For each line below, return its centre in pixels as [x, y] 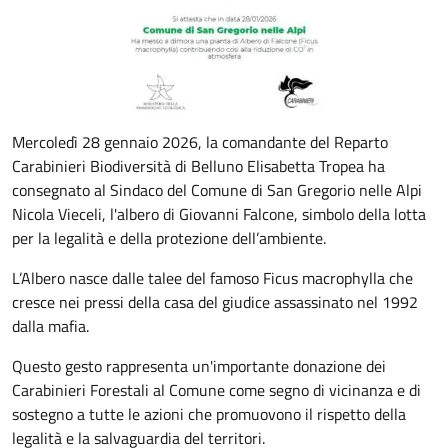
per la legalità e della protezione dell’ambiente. [169, 238]
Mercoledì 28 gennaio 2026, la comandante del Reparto [200, 142]
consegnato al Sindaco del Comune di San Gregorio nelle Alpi [217, 190]
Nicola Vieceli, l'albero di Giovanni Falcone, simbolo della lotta [219, 214]
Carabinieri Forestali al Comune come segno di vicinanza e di [216, 390]
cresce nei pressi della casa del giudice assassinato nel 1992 [215, 302]
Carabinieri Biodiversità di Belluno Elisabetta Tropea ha [198, 166]
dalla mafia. [50, 326]
